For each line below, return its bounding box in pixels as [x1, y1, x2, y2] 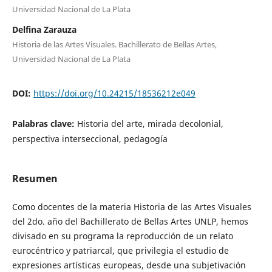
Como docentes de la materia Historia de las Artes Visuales [12, 201, 251, 213]
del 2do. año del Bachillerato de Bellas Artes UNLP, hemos [12, 216, 248, 228]
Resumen [12, 172, 58, 185]
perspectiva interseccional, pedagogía [12, 132, 168, 144]
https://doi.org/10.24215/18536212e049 [33, 87, 195, 99]
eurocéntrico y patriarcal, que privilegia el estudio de [12, 245, 229, 257]
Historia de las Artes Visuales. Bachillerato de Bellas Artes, [12, 38, 217, 50]
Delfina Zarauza [12, 23, 76, 35]
